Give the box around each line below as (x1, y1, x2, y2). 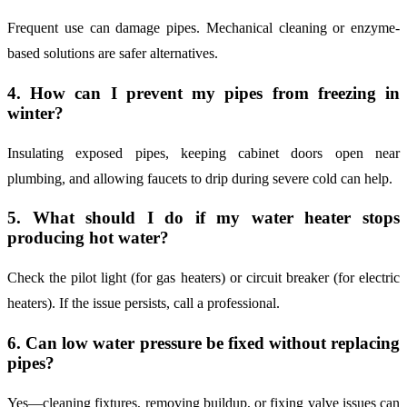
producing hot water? (7, 228, 169, 248)
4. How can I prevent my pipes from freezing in (7, 83, 400, 103)
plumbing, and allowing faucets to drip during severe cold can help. (7, 170, 392, 186)
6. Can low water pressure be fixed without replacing (7, 333, 400, 352)
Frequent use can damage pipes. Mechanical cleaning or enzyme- (7, 20, 400, 36)
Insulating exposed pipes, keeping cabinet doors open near (7, 144, 400, 161)
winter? (7, 103, 64, 123)
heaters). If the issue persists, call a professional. (7, 295, 280, 312)
